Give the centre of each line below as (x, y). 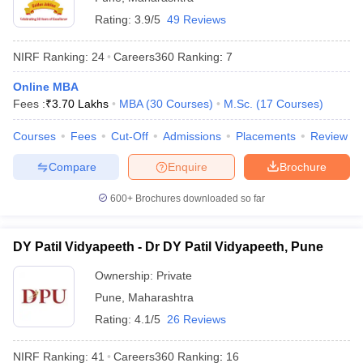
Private (174, 275)
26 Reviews (196, 319)
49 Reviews (196, 19)
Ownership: (126, 275)
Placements (266, 136)
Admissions (192, 136)
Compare (72, 167)
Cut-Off (130, 136)
